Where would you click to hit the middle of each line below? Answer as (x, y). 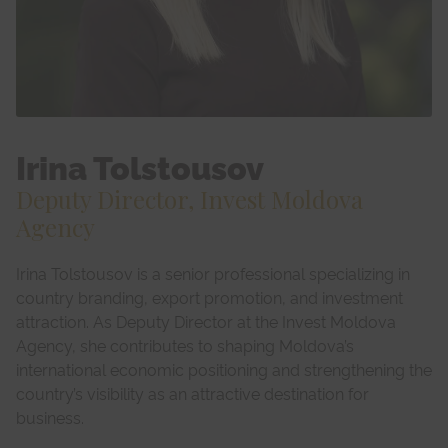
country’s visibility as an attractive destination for (192, 392)
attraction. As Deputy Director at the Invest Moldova (206, 320)
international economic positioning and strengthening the (224, 368)
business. (50, 416)
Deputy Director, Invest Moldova (189, 198)
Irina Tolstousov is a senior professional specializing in (213, 272)
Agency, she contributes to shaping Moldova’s (185, 344)
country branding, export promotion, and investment (209, 296)
